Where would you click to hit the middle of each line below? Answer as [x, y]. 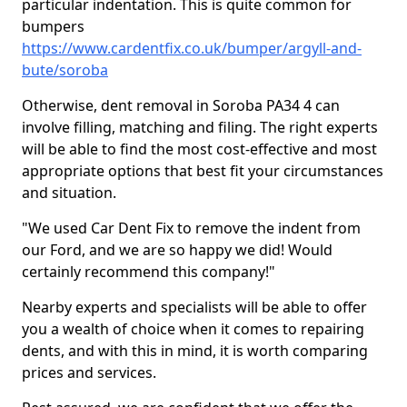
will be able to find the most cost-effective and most [199, 149]
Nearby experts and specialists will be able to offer [194, 307]
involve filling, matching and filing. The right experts [200, 127]
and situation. [71, 193]
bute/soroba [65, 70]
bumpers [53, 26]
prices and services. [91, 372]
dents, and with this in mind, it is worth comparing [195, 351]
